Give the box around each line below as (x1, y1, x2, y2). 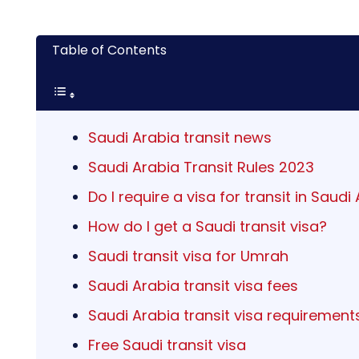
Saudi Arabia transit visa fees (88, 276, 298, 296)
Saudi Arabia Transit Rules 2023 (88, 157, 314, 178)
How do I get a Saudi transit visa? (88, 216, 327, 237)
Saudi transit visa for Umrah (88, 246, 288, 267)
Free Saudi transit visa (88, 335, 246, 356)
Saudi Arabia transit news (88, 127, 272, 148)
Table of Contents (52, 41, 167, 60)
